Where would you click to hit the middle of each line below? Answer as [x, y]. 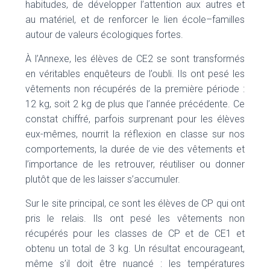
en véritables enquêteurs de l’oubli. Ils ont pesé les [135, 74]
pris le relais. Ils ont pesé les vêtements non [135, 219]
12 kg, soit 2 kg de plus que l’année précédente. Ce [135, 104]
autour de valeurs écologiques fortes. [104, 35]
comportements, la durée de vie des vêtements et [135, 149]
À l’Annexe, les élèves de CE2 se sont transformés [135, 59]
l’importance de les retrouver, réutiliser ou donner [135, 165]
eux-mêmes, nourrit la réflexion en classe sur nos [135, 134]
